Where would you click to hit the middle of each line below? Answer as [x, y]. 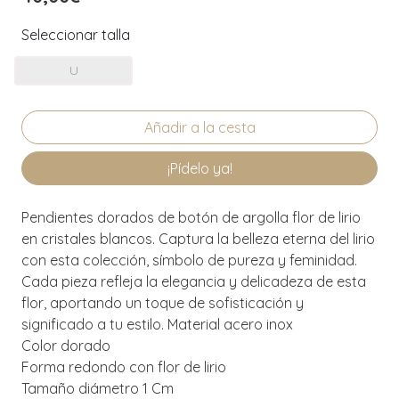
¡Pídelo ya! [199, 168]
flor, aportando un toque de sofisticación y [163, 302]
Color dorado [66, 345]
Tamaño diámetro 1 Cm [98, 388]
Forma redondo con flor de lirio [124, 366]
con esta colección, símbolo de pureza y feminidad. [189, 260]
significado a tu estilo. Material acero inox [157, 324]
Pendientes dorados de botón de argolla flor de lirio [191, 217]
